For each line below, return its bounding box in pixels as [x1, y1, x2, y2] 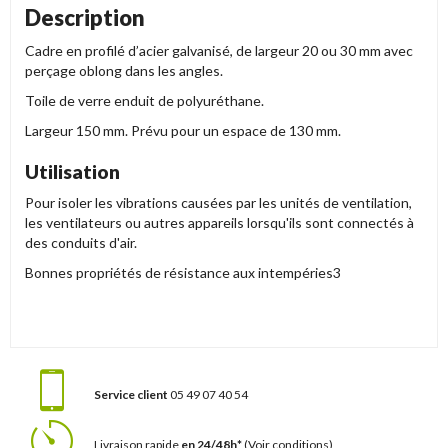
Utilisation [25, 160, 120, 184]
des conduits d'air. [25, 234, 137, 252]
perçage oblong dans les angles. [25, 62, 223, 80]
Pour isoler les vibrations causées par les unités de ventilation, [25, 194, 412, 212]
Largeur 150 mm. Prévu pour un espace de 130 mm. [25, 122, 341, 140]
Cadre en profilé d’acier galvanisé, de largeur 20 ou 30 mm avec [25, 42, 413, 60]
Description [25, 4, 145, 32]
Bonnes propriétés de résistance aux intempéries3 [25, 264, 341, 282]
